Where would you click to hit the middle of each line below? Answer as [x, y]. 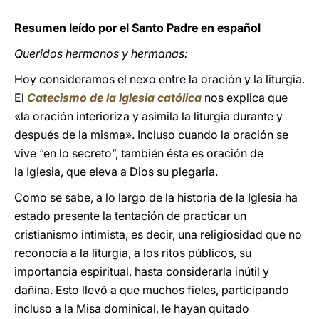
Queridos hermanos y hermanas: [101, 53]
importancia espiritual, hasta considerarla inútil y [142, 271]
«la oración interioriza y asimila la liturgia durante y [148, 116]
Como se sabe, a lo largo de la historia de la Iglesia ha [156, 197]
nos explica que [245, 98]
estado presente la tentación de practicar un [130, 216]
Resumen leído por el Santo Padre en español [137, 28]
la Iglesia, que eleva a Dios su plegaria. [116, 172]
